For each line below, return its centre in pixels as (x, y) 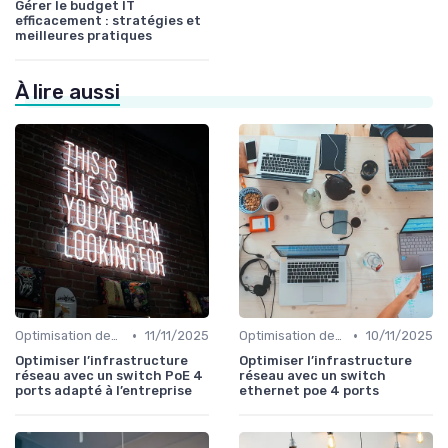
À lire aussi (67, 92)
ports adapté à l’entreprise (103, 391)
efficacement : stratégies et (108, 21)
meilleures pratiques (83, 36)
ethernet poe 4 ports (309, 391)
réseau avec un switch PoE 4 (109, 376)
